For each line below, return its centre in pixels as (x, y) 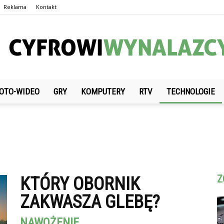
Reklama (15, 7)
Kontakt (46, 7)
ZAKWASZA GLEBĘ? (90, 202)
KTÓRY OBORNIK (80, 184)
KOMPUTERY (103, 91)
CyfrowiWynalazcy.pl (144, 97)
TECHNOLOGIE (191, 91)
